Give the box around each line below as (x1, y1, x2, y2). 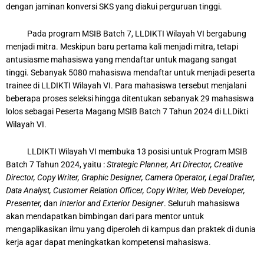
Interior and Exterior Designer (60, 199, 164, 209)
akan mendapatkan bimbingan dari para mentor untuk (6, 212, 204, 222)
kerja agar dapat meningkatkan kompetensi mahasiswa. (6, 237, 230, 247)
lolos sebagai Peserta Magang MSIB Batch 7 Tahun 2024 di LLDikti (6, 107, 248, 117)
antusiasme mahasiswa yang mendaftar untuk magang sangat (6, 55, 237, 65)
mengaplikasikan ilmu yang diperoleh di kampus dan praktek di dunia (6, 225, 256, 235)
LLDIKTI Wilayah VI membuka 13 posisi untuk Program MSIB (6, 147, 247, 157)
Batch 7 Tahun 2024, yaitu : (6, 160, 107, 170)
